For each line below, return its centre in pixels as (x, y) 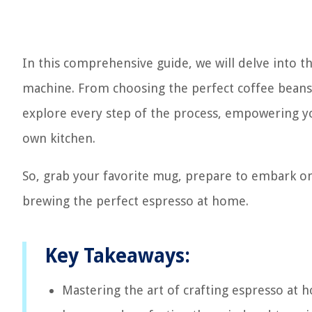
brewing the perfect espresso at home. (135, 201)
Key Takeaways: (117, 256)
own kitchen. (59, 138)
